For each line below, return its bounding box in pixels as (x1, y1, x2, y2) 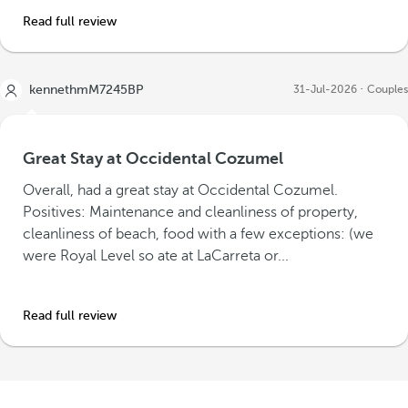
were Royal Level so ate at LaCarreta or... (23, 248, 289, 264)
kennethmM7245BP (29, 83, 144, 97)
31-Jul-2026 (293, 83, 357, 96)
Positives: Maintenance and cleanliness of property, (23, 204, 358, 220)
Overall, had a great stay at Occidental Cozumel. (23, 182, 338, 199)
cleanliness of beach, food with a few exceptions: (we (23, 226, 373, 242)
